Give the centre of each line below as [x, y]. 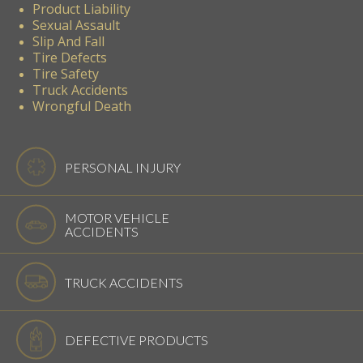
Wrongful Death [82, 106]
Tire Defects [70, 57]
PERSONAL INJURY [123, 167]
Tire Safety [66, 73]
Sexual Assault [76, 25]
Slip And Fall [68, 41]
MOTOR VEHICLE [117, 217]
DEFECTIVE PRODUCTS [137, 340]
